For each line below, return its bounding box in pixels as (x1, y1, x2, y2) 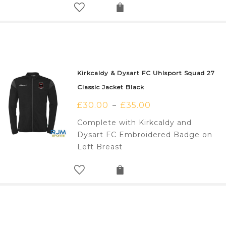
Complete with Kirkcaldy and (77, 118, 192, 128)
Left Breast (77, 142, 123, 152)
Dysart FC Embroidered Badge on (77, 130, 213, 140)
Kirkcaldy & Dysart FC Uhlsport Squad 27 (77, 69, 215, 77)
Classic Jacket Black (77, 83, 145, 91)
